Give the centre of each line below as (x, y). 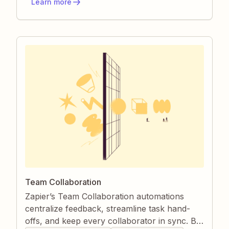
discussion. (46, 24)
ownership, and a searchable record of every (113, 11)
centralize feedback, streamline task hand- (108, 209)
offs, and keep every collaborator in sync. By (113, 221)
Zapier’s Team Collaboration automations (105, 196)
